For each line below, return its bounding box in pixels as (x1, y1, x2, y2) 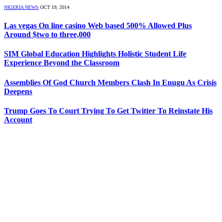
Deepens (4, 87, 32, 96)
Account (4, 115, 32, 124)
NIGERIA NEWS (4, 4, 39, 10)
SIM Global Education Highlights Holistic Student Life (4, 50, 186, 58)
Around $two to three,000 (4, 30, 91, 39)
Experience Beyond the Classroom (4, 58, 119, 67)
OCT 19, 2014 (40, 4, 69, 10)
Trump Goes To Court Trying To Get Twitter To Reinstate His (4, 106, 213, 115)
